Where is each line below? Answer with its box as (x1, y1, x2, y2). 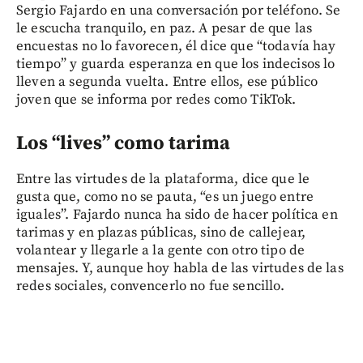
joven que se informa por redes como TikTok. (16, 90, 297, 109)
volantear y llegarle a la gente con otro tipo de (16, 241, 305, 259)
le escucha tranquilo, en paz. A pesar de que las (16, 19, 313, 37)
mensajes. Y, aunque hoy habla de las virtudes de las (16, 258, 344, 277)
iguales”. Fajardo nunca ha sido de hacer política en (16, 205, 338, 224)
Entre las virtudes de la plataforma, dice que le (16, 169, 310, 188)
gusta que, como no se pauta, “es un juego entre (16, 187, 314, 206)
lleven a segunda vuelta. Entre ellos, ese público (16, 72, 318, 91)
